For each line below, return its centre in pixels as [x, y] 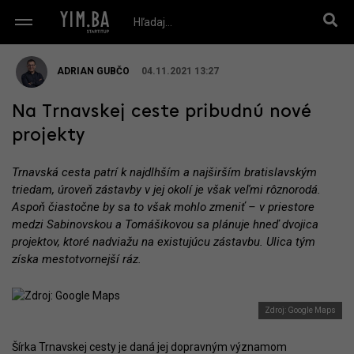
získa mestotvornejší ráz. [77, 259]
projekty [48, 136]
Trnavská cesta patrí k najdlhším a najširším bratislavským [164, 172]
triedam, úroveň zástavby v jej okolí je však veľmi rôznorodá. [166, 190]
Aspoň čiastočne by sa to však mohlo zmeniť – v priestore [163, 207]
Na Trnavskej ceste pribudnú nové [162, 112]
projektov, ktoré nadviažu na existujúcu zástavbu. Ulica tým [164, 242]
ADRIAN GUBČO [93, 72]
